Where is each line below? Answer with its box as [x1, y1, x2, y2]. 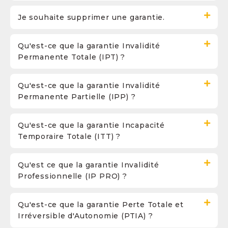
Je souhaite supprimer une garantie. [18, 13, 165, 22]
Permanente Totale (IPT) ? [18, 52, 126, 62]
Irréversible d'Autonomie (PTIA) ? [18, 211, 153, 220]
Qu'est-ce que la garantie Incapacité [18, 121, 165, 130]
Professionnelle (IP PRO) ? [18, 172, 127, 181]
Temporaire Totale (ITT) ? [18, 132, 121, 141]
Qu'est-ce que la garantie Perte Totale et [18, 200, 184, 209]
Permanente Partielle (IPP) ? [18, 92, 136, 101]
